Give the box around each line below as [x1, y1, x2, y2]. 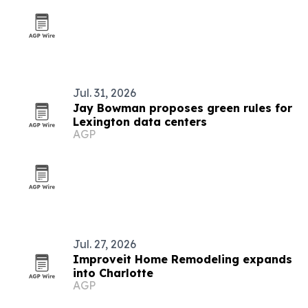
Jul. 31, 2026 [73, 86, 136, 100]
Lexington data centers [73, 115, 207, 129]
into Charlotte [73, 266, 153, 280]
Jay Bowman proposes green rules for [73, 101, 292, 115]
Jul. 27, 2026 [73, 237, 136, 251]
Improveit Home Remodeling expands [73, 252, 292, 266]
